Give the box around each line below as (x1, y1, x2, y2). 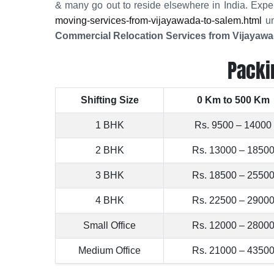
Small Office (83, 220, 136, 231)
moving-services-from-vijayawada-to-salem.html (55, 15, 262, 26)
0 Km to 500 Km (196, 95, 270, 105)
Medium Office (78, 245, 141, 256)
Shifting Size (80, 95, 139, 105)
